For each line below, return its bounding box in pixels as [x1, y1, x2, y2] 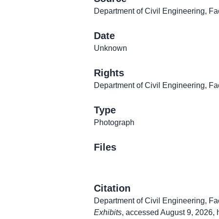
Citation [94, 183, 131, 194]
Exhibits [94, 208, 122, 217]
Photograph [94, 118, 134, 127]
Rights [94, 67, 124, 79]
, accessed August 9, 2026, [122, 208, 217, 217]
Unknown [94, 44, 127, 53]
